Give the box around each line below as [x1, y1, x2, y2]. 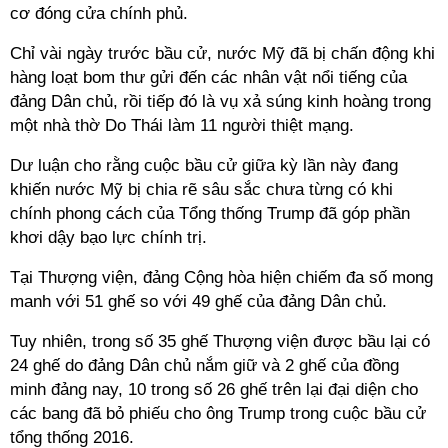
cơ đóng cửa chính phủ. [10, 4, 188, 23]
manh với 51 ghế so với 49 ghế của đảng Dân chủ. [10, 292, 387, 311]
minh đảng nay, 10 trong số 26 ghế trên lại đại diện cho [10, 380, 418, 399]
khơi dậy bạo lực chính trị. [10, 228, 207, 247]
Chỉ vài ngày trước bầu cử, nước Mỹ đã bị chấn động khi [10, 44, 435, 63]
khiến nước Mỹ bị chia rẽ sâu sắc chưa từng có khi [10, 180, 393, 199]
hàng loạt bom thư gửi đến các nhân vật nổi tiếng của [10, 68, 407, 87]
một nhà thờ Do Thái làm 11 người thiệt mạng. [10, 116, 354, 135]
